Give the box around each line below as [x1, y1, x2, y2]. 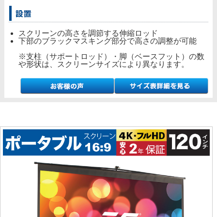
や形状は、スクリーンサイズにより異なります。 [18, 60, 189, 68]
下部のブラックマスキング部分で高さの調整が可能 [18, 36, 197, 45]
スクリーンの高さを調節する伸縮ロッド [18, 29, 158, 37]
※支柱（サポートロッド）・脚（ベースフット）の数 [18, 52, 204, 61]
